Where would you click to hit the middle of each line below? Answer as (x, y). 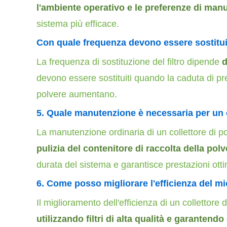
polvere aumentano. (77, 94)
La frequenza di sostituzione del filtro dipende (128, 62)
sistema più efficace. (78, 24)
